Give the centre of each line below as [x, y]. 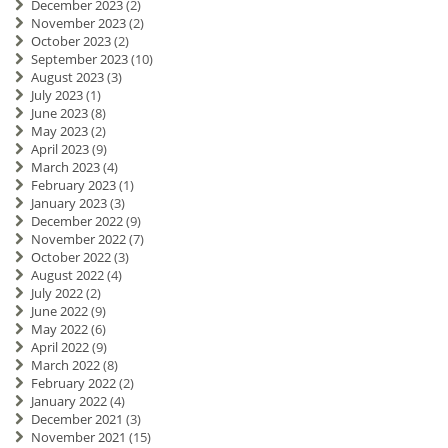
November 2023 [78, 23]
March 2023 [65, 167]
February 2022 [73, 383]
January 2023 [68, 203]
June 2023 [59, 113]
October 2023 [70, 41]
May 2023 [59, 131]
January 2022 [68, 401]
